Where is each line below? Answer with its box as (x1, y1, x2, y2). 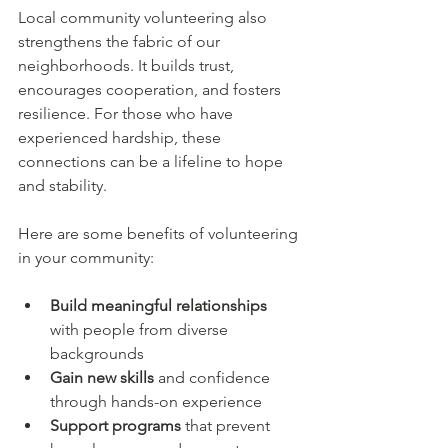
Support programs (50, 416, 181, 435)
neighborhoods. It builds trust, (18, 56, 238, 75)
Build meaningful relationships (50, 296, 267, 315)
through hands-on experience (50, 392, 270, 411)
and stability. (18, 176, 107, 195)
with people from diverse (50, 320, 232, 339)
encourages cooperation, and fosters (18, 80, 285, 99)
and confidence (154, 368, 274, 387)
